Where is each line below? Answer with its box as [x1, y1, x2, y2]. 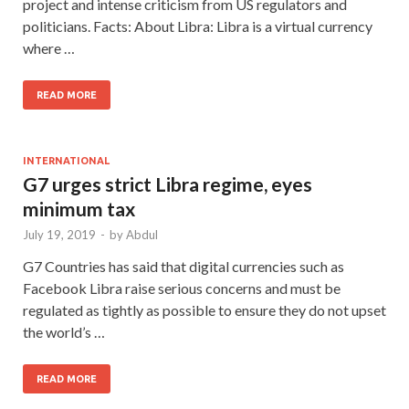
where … [23, 38, 75, 57]
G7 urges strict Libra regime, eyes [23, 172, 312, 195]
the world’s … [23, 322, 105, 341]
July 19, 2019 [23, 226, 96, 242]
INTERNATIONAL [23, 154, 110, 166]
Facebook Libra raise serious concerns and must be [23, 278, 341, 297]
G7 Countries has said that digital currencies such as [23, 257, 344, 275]
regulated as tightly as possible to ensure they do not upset [23, 300, 386, 319]
